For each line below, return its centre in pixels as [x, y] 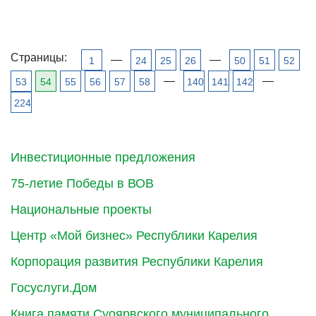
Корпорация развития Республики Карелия [137, 261]
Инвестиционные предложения [103, 157]
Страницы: [39, 57]
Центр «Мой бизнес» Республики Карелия [134, 235]
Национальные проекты [81, 209]
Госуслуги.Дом [54, 287]
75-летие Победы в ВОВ [82, 183]
